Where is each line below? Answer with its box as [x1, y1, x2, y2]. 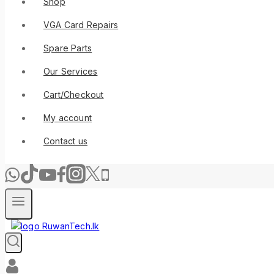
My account [43, 112, 92, 123]
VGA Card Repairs [43, 19, 119, 30]
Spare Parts [43, 42, 92, 53]
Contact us [43, 135, 87, 146]
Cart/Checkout [43, 89, 104, 100]
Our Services [43, 65, 98, 76]
